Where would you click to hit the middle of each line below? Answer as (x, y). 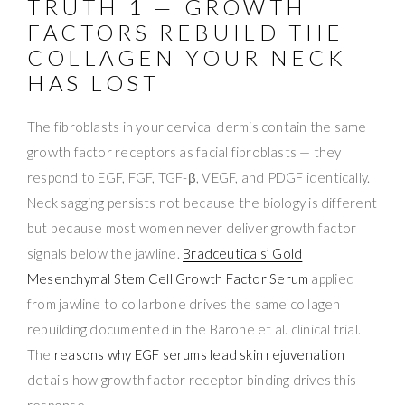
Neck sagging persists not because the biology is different (202, 203)
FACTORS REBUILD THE (185, 33)
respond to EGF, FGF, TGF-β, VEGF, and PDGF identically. (199, 178)
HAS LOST (94, 83)
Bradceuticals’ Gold (243, 254)
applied (332, 279)
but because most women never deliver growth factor (192, 228)
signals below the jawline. (105, 254)
